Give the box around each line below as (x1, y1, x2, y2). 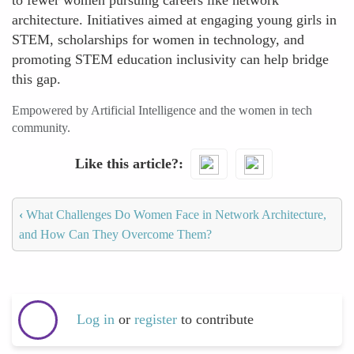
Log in (77, 311, 115, 328)
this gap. (12, 71, 61, 87)
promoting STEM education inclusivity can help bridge (12, 51, 329, 67)
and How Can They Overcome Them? (19, 227, 212, 241)
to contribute (181, 311, 254, 328)
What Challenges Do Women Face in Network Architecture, (23, 207, 326, 221)
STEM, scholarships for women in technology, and (12, 32, 304, 47)
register (134, 311, 181, 328)
